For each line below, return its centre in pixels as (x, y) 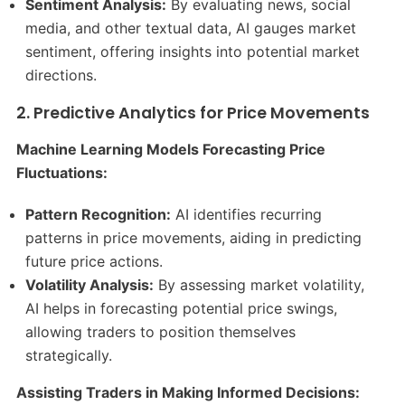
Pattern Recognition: (99, 214)
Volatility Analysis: (90, 284)
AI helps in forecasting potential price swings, (182, 308)
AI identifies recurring (247, 214)
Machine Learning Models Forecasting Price (170, 149)
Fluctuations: (61, 172)
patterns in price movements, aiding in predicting (194, 237)
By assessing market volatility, (259, 284)
